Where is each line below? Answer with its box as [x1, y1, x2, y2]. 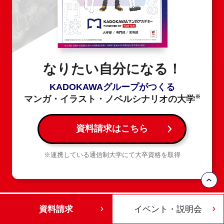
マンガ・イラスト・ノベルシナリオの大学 [23, 94, 195, 104]
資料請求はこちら [76, 123, 148, 134]
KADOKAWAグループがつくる [49, 82, 175, 92]
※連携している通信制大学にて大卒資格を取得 [43, 150, 180, 158]
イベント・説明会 [134, 204, 202, 214]
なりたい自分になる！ [42, 61, 181, 77]
